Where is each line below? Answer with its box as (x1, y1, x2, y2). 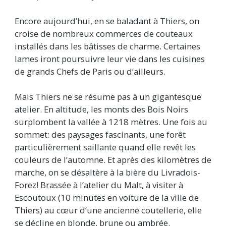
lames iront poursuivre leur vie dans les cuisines (15, 52, 205, 65)
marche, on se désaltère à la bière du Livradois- (15, 166, 200, 178)
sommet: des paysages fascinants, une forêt (15, 128, 186, 140)
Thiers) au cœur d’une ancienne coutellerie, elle (15, 204, 202, 216)
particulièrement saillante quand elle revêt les (15, 141, 196, 153)
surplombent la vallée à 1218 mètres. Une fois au (15, 116, 207, 128)
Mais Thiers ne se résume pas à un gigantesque (15, 90, 201, 102)
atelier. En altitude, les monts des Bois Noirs (15, 103, 188, 115)
